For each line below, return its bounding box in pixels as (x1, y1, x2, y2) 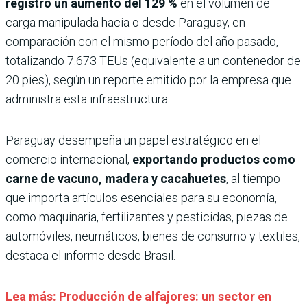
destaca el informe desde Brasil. (5, 248, 175, 263)
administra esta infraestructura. (5, 92, 170, 107)
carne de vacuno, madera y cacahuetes (5, 171, 226, 186)
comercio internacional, (5, 152, 132, 167)
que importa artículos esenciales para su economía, (5, 191, 277, 206)
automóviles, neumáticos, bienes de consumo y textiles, (5, 229, 300, 244)
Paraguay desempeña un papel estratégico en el (5, 133, 261, 148)
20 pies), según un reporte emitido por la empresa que (5, 73, 291, 88)
